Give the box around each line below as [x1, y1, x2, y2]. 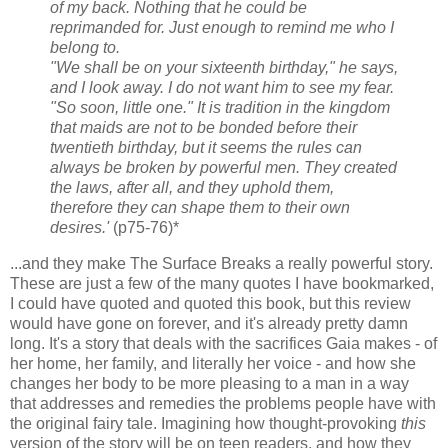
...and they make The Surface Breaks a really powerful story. [10, 254, 433, 272]
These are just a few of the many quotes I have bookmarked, [10, 274, 434, 292]
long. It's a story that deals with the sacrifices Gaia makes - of [10, 334, 437, 352]
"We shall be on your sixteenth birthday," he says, [50, 58, 398, 76]
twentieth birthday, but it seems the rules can [50, 138, 362, 156]
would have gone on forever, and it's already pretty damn [10, 314, 408, 332]
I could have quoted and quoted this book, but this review [10, 294, 411, 312]
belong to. [50, 38, 120, 56]
